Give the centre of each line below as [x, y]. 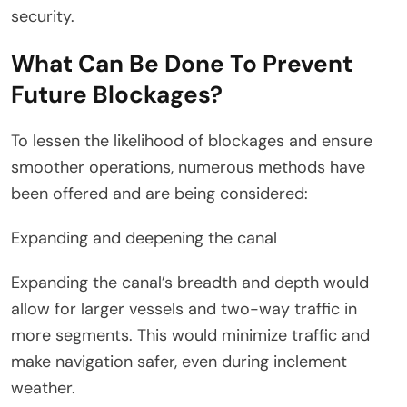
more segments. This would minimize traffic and [190, 336]
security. [43, 17]
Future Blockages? [117, 95]
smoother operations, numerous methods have [188, 168]
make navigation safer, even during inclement [179, 362]
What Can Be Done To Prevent [182, 64]
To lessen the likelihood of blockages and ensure [192, 141]
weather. [43, 388]
